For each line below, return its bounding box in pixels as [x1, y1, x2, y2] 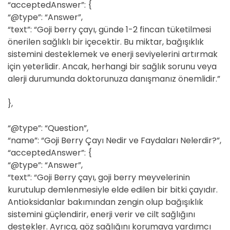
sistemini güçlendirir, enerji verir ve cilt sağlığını [8, 208, 195, 220]
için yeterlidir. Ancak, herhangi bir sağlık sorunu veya [8, 61, 217, 72]
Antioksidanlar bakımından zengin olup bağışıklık [8, 196, 203, 208]
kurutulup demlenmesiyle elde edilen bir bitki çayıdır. [8, 184, 218, 196]
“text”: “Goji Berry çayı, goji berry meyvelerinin [8, 171, 190, 183]
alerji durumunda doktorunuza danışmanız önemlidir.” [8, 73, 220, 85]
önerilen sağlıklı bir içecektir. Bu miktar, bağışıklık [8, 36, 204, 48]
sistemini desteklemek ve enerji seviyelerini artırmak [8, 48, 218, 60]
